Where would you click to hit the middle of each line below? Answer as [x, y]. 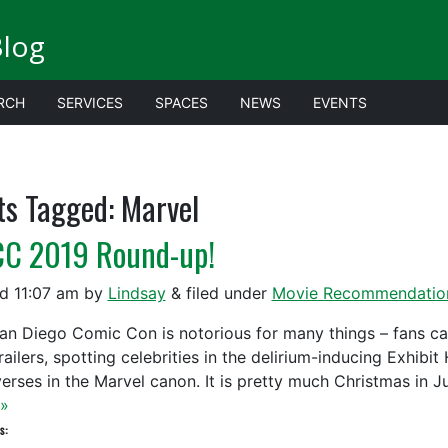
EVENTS [340, 102]
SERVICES [90, 102]
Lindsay [136, 293]
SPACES [181, 102]
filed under [226, 293]
